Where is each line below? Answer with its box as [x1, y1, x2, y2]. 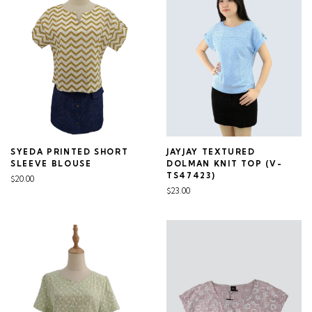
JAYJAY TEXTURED [166, 146, 256, 157]
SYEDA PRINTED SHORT [10, 146, 129, 157]
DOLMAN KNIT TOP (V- [166, 158, 283, 169]
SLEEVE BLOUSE [10, 158, 92, 169]
